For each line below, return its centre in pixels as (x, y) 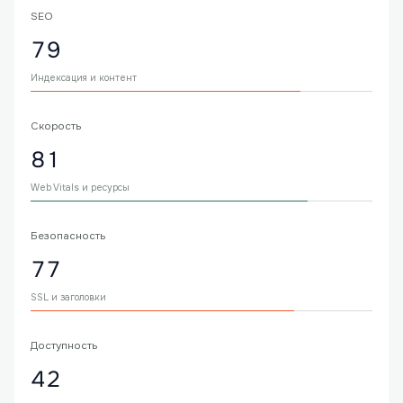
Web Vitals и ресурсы (80, 188)
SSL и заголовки (68, 297)
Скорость (56, 126)
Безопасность (68, 236)
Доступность (64, 346)
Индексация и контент (84, 78)
